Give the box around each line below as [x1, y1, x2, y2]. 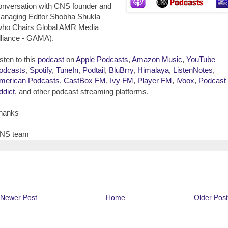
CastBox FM [64, 76, 106, 85]
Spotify [30, 65, 52, 74]
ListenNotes [173, 65, 213, 74]
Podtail [82, 65, 105, 74]
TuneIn [56, 65, 78, 74]
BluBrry [109, 65, 133, 74]
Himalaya [137, 65, 169, 74]
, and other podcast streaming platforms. [15, 87, 149, 96]
